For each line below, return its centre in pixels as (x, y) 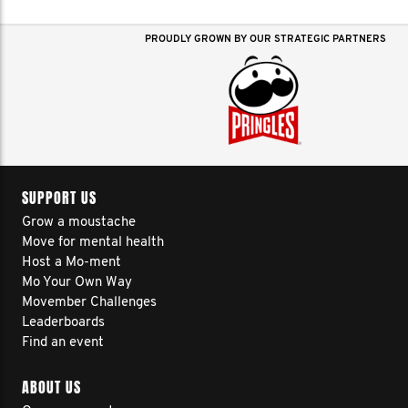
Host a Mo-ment (71, 263)
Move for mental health (93, 243)
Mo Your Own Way (77, 283)
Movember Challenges (89, 303)
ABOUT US (51, 388)
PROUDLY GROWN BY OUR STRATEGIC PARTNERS (265, 39)
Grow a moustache (79, 223)
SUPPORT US (59, 198)
